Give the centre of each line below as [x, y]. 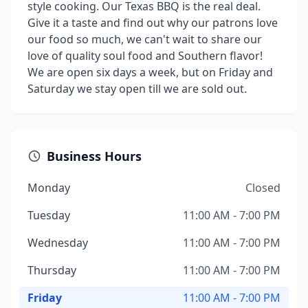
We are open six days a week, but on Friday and [150, 72]
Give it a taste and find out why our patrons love [153, 23]
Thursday [52, 270]
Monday [49, 188]
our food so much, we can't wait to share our [145, 39]
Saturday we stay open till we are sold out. [137, 89]
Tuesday [49, 215]
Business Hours [94, 156]
